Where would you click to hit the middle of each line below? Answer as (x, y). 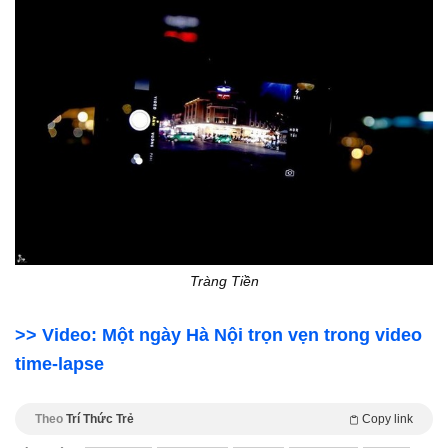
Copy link (387, 418)
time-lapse (59, 363)
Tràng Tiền (224, 280)
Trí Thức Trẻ (100, 418)
